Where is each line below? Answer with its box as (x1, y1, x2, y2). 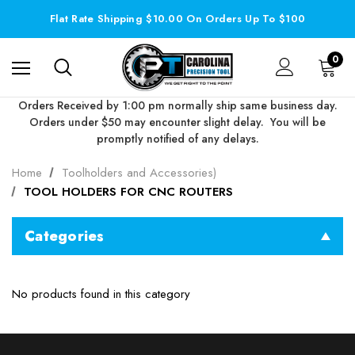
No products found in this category (12, 284, 190, 303)
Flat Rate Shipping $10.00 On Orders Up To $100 (49, 11, 306, 26)
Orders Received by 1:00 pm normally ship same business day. (17, 97, 338, 113)
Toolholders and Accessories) (61, 163, 216, 181)
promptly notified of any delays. (96, 130, 259, 147)
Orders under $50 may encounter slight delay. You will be (29, 113, 326, 130)
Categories (25, 225, 105, 246)
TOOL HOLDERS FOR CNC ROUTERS (23, 182, 233, 200)
